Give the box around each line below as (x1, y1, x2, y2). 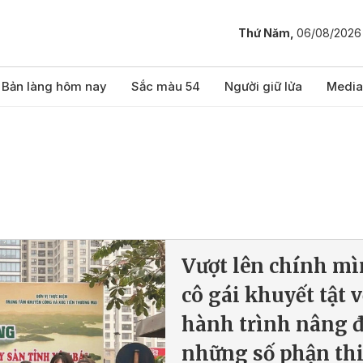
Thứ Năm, (238, 26, 297, 41)
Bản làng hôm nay (2, 79, 107, 94)
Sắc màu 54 (131, 79, 200, 94)
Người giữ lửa (224, 79, 302, 94)
